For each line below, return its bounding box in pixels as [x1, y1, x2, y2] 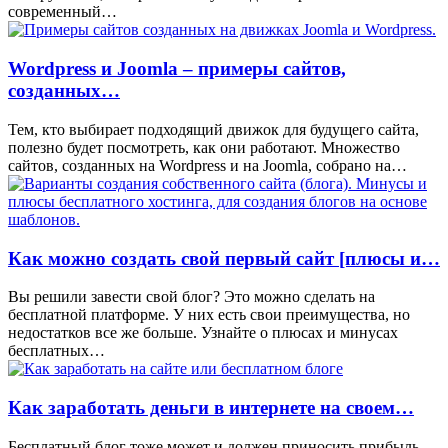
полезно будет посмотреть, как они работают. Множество [8, 138, 400, 156]
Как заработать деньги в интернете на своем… [8, 397, 414, 419]
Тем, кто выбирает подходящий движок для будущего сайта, [8, 120, 419, 138]
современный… [8, 3, 117, 21]
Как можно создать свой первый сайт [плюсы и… [8, 247, 440, 269]
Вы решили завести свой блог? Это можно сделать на [8, 288, 375, 306]
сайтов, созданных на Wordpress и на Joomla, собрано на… [8, 156, 407, 174]
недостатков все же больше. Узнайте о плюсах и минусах [8, 324, 398, 342]
